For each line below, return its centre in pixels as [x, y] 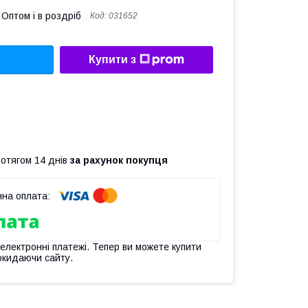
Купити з [112, 60]
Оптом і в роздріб [41, 16]
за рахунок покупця [119, 160]
